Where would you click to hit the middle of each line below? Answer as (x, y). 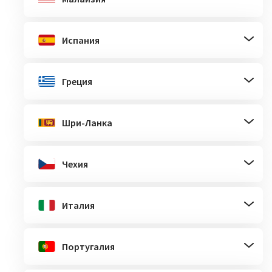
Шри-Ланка (87, 122)
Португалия (88, 246)
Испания (81, 40)
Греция (77, 81)
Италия (78, 205)
